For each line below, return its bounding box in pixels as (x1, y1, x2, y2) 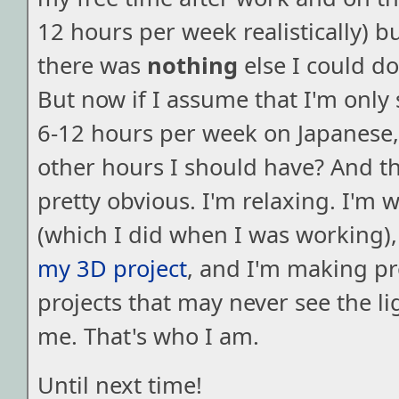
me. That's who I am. (37, 320, 259, 351)
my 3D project (37, 252, 187, 283)
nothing (147, 49, 238, 80)
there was (37, 49, 147, 80)
